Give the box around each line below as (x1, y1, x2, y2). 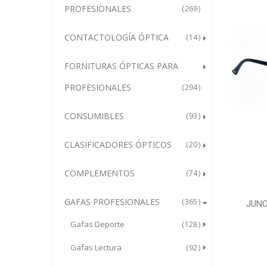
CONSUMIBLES (64, 110, 124, 122)
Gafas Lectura (70, 242, 122, 253)
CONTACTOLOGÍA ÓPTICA (64, 32, 169, 43)
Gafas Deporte (70, 219, 125, 229)
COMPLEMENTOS (64, 167, 135, 179)
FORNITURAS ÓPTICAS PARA (64, 60, 178, 72)
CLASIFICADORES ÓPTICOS (64, 139, 172, 150)
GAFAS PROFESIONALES (64, 196, 160, 207)
